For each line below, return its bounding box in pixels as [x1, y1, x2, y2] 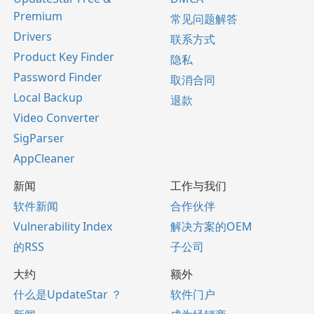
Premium [13, 8, 62, 25]
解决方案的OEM [170, 219, 252, 235]
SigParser [13, 130, 64, 146]
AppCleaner [13, 151, 75, 167]
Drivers [13, 29, 52, 45]
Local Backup [13, 90, 83, 106]
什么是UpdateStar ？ [13, 287, 122, 303]
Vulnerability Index [13, 219, 112, 235]
